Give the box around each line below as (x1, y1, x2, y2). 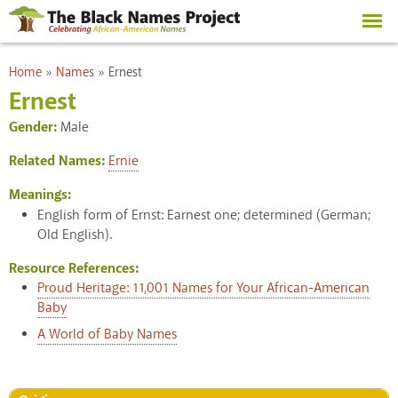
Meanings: (9, 185, 71, 204)
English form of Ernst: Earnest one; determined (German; (37, 205, 370, 225)
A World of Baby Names (37, 324, 177, 344)
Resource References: (9, 259, 142, 278)
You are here (8, 57, 82, 75)
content (132, 27, 179, 45)
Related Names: (9, 151, 108, 171)
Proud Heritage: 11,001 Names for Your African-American (37, 278, 370, 298)
